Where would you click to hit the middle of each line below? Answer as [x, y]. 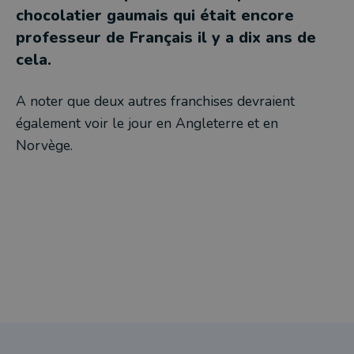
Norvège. [44, 145]
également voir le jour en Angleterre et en [147, 123]
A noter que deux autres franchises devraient [155, 101]
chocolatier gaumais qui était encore [155, 15]
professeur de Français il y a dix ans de [166, 38]
